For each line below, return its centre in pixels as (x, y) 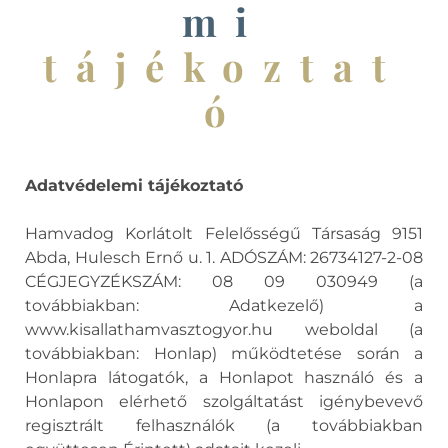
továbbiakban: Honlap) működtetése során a (224, 353)
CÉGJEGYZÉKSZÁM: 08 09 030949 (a (224, 281)
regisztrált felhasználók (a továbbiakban (224, 425)
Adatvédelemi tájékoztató (134, 185)
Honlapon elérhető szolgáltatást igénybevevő (224, 401)
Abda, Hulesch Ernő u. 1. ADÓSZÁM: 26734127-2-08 (224, 257)
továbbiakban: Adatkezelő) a (224, 305)
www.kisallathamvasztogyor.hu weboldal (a (224, 329)
